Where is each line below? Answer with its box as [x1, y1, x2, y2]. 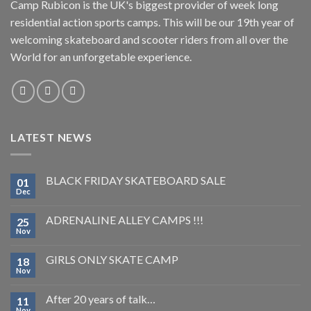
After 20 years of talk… [46, 292, 155, 305]
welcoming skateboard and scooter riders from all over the [10, 33, 288, 47]
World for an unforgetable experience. [10, 50, 192, 64]
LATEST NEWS [10, 131, 92, 144]
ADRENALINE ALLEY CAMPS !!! [46, 212, 203, 226]
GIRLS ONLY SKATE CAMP [46, 252, 178, 266]
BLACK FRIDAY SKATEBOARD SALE [46, 173, 226, 187]
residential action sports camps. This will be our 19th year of [10, 15, 294, 29]
